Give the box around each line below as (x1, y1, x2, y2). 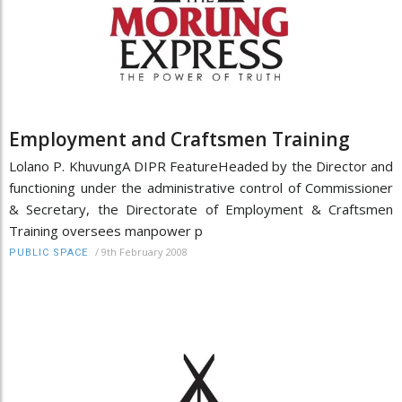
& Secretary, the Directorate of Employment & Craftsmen (9, 200, 393, 219)
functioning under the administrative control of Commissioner (9, 179, 393, 197)
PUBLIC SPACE (9, 247, 88, 259)
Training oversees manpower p (9, 222, 203, 240)
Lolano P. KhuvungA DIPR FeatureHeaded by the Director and (9, 157, 393, 176)
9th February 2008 (101, 245, 188, 259)
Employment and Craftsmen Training (9, 127, 350, 153)
